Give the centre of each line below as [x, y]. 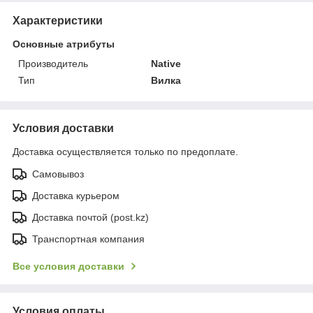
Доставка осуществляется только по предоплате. [125, 151]
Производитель [53, 63]
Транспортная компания [88, 239]
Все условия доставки [68, 266]
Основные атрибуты [64, 44]
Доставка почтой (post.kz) [90, 217]
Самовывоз [58, 174]
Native [166, 63]
